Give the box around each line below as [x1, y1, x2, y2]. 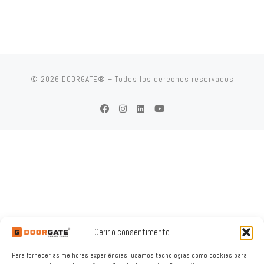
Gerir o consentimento [94, 226, 170, 237]
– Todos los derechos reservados [105, 74, 234, 84]
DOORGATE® [61, 74, 105, 84]
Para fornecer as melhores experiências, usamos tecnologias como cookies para [12, 250, 247, 260]
